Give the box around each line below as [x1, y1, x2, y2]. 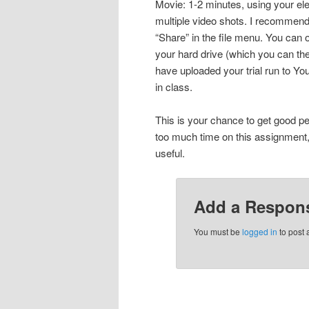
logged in [241, 225, 277, 237]
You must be [193, 225, 242, 237]
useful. [154, 146, 185, 161]
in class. [154, 79, 192, 94]
